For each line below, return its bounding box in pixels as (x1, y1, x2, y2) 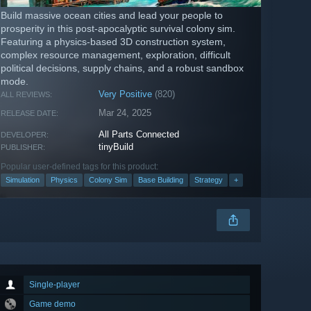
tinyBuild (99, 142, 134, 153)
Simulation (6, 176, 40, 185)
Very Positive (99, 89, 153, 100)
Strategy (194, 176, 223, 185)
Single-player (29, 280, 80, 290)
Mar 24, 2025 (99, 108, 152, 119)
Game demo (29, 299, 76, 310)
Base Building (138, 176, 183, 185)
